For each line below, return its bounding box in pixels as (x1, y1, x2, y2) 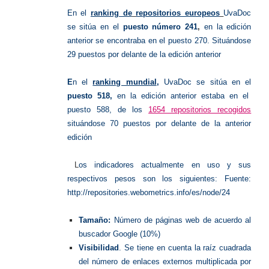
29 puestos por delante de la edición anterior (67, 49, 221, 59)
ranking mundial (92, 77, 157, 86)
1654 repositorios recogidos (148, 104, 252, 114)
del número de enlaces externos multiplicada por (79, 256, 252, 266)
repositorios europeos (136, 8, 220, 17)
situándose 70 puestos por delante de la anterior (67, 118, 252, 128)
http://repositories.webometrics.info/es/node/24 (67, 187, 230, 197)
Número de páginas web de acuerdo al (110, 215, 252, 225)
